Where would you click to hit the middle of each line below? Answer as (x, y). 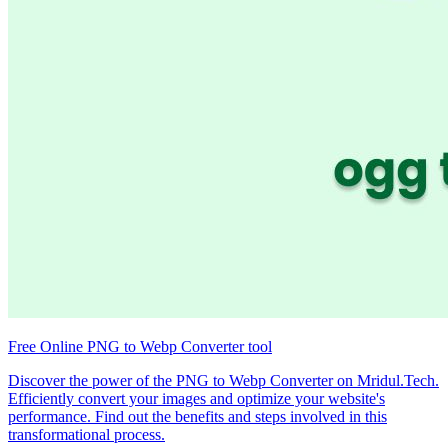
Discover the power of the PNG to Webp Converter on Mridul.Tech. (223, 381)
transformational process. (86, 435)
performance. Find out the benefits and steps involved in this (197, 417)
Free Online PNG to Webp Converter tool (140, 347)
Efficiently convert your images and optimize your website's (196, 399)
